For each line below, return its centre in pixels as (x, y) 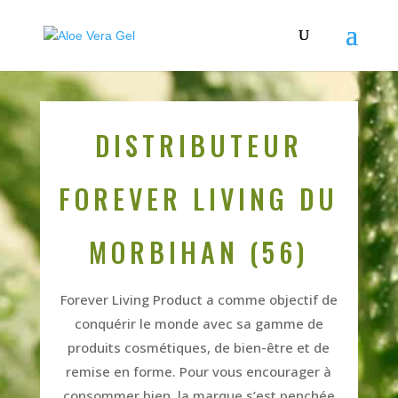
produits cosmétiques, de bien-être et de (199, 347)
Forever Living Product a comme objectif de (199, 299)
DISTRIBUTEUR (199, 145)
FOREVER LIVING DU (199, 198)
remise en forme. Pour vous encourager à (199, 371)
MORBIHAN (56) (199, 251)
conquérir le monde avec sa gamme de (199, 323)
